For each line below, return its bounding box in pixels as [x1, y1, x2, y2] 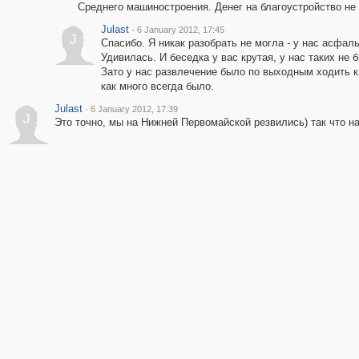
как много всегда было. [100, 80, 214, 92]
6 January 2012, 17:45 [136, 25, 224, 34]
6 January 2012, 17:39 [90, 104, 178, 114]
